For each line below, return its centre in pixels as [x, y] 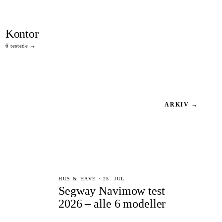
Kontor [22, 34]
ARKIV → [181, 105]
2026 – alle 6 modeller [112, 204]
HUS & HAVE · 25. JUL [92, 179]
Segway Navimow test [112, 191]
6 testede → [20, 46]
